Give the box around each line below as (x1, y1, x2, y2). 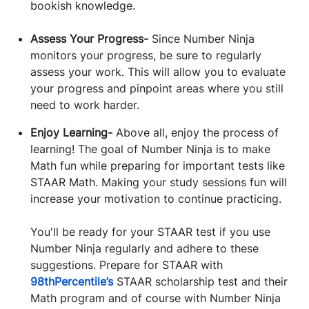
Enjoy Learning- (30, 126, 112, 140)
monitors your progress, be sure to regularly (30, 48, 261, 63)
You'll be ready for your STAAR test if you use (30, 225, 270, 239)
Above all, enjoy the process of (112, 126, 279, 140)
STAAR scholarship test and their (113, 275, 288, 289)
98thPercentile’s (30, 275, 113, 289)
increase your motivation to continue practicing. (30, 192, 281, 206)
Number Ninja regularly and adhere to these (30, 241, 259, 256)
